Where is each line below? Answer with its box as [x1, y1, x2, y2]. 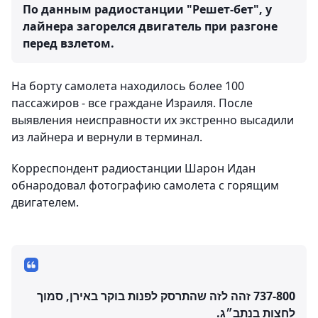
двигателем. [11, 194, 79, 211]
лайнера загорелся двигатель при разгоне [23, 18, 278, 35]
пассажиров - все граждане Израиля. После [11, 95, 253, 111]
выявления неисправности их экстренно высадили [11, 112, 294, 128]
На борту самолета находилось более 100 [11, 78, 244, 94]
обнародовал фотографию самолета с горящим [11, 177, 279, 194]
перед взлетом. [23, 35, 114, 52]
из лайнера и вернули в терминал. [11, 129, 202, 146]
